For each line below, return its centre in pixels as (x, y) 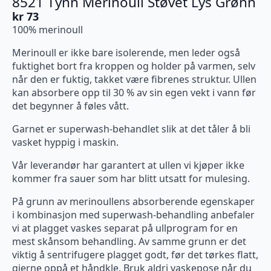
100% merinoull (47, 30)
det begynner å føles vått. (70, 106)
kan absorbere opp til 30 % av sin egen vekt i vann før (134, 93)
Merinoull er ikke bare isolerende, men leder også (126, 53)
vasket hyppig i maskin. (65, 142)
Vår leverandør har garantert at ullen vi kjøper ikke (128, 165)
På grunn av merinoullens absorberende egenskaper (133, 201)
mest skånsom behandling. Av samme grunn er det (129, 241)
